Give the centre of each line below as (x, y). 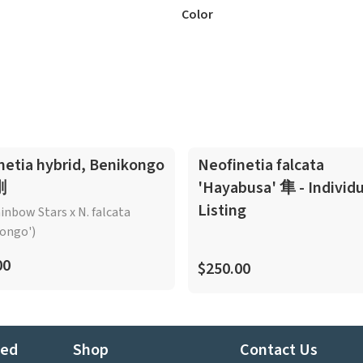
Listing (222, 211)
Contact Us (279, 350)
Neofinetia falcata (261, 165)
